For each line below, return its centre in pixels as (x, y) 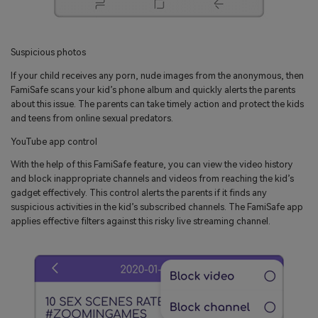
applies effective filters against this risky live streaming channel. (141, 221)
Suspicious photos (48, 52)
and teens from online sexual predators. (92, 118)
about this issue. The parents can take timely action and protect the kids (157, 104)
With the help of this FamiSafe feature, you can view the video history (152, 165)
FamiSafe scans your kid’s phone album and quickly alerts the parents (153, 89)
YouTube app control (54, 141)
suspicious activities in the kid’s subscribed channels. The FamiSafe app (157, 207)
